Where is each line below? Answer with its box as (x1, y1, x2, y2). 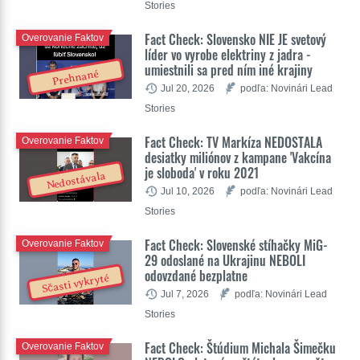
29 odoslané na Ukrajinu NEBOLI (145, 251, 305, 271)
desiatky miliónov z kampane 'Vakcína (145, 148, 331, 168)
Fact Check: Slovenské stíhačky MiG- (145, 235, 328, 256)
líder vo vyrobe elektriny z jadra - (145, 45, 311, 65)
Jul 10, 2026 (161, 186, 215, 197)
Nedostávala (45, 169, 107, 192)
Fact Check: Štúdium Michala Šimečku (145, 338, 336, 358)
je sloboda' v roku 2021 (145, 163, 259, 183)
